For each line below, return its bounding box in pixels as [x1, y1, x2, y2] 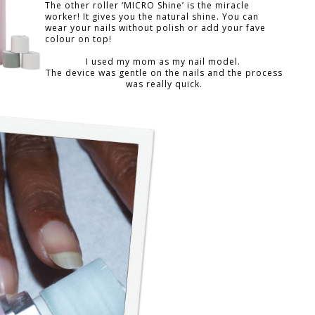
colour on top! [45, 32, 112, 45]
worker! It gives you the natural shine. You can [45, 10, 259, 22]
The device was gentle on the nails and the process [46, 66, 283, 79]
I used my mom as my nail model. [85, 55, 243, 67]
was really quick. [126, 77, 203, 90]
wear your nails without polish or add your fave [45, 21, 266, 34]
